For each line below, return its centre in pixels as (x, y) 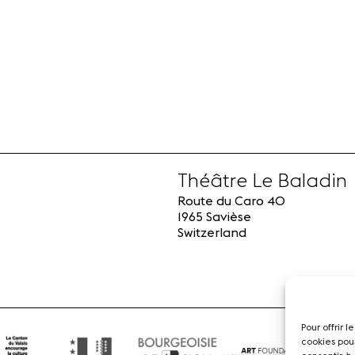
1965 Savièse (214, 217)
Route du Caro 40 (231, 201)
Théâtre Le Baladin (262, 181)
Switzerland (212, 233)
